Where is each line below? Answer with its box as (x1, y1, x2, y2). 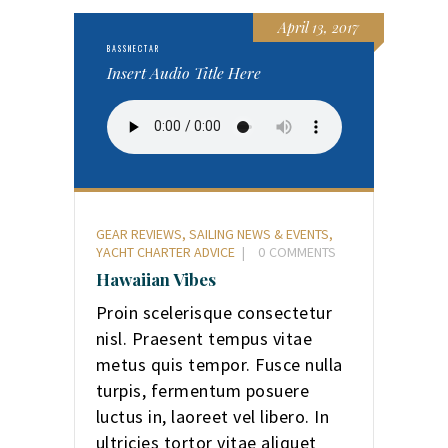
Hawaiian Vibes (95, 267, 216, 290)
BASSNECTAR (106, 42, 160, 55)
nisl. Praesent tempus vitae (95, 326, 313, 350)
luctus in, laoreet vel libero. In (95, 404, 330, 428)
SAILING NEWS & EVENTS (188, 224, 329, 243)
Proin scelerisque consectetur (95, 300, 333, 324)
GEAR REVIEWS (95, 224, 182, 243)
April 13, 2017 (277, 17, 359, 37)
